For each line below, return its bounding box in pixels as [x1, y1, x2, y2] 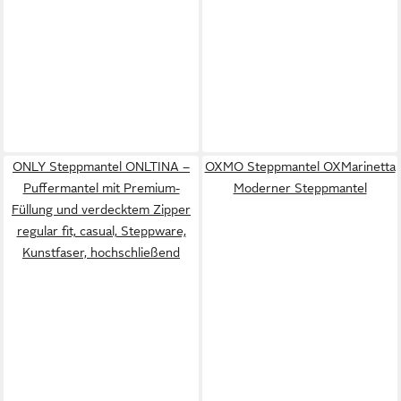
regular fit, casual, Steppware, [16, 223, 186, 238]
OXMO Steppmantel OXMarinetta [204, 158, 396, 174]
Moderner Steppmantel [233, 180, 367, 195]
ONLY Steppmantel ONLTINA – [13, 158, 190, 174]
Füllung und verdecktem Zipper [12, 201, 191, 217]
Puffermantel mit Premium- [22, 180, 180, 195]
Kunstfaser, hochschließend [22, 244, 180, 260]
